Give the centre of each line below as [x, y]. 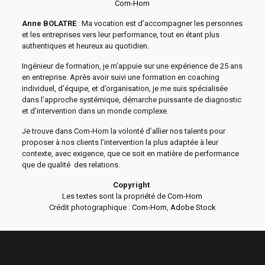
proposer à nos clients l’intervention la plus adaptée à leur [120, 143]
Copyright [132, 185]
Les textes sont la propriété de [115, 196]
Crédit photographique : [90, 208]
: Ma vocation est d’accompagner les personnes [159, 24]
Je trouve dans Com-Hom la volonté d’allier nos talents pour [123, 131]
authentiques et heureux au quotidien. [85, 46]
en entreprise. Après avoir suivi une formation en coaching [120, 77]
